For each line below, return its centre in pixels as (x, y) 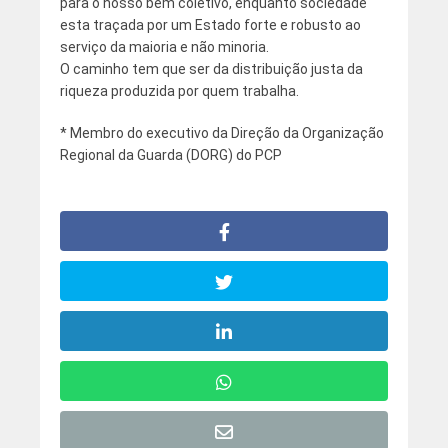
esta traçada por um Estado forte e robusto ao (210, 25)
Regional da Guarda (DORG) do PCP (170, 155)
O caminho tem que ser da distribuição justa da (211, 69)
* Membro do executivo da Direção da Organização (221, 133)
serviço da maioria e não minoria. (164, 47)
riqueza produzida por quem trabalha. (179, 91)
